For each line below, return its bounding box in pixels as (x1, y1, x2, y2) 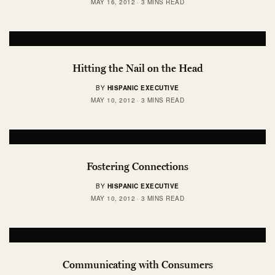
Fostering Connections (87, 160, 188, 172)
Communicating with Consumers (62, 258, 213, 271)
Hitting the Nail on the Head (72, 61, 203, 74)
